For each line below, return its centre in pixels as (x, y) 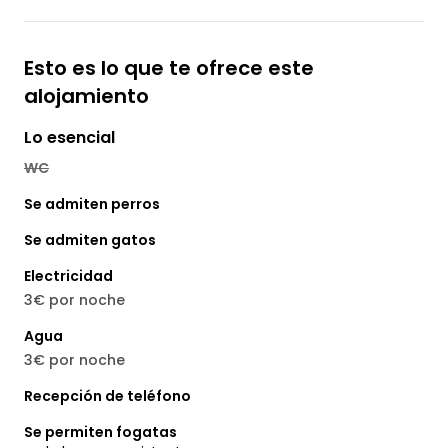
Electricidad (68, 276)
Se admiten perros (92, 204)
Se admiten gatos (90, 240)
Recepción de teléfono (107, 396)
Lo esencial (69, 138)
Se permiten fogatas (100, 432)
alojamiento (86, 96)
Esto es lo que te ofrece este (169, 68)
